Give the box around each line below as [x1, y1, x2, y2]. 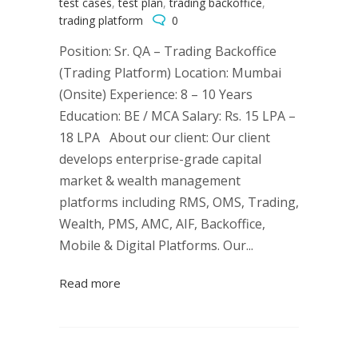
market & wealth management [59, 172, 241, 189]
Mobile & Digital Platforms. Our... [59, 237, 253, 254]
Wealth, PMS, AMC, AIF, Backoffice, [59, 215, 265, 233]
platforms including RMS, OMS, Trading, [59, 193, 299, 211]
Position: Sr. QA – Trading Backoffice [59, 42, 276, 60]
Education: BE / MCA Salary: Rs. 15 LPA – [59, 107, 296, 125]
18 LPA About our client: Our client [59, 129, 270, 146]
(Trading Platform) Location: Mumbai [59, 64, 281, 82]
